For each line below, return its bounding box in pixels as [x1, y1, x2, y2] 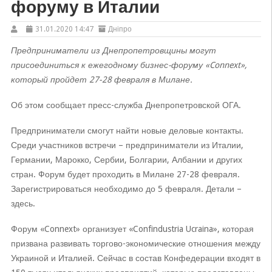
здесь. [10, 199, 35, 208]
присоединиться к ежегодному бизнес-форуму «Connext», [10, 60, 247, 70]
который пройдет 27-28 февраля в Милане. [10, 75, 192, 84]
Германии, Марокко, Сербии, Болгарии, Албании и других [10, 155, 242, 165]
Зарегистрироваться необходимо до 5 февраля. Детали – [10, 184, 242, 194]
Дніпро [107, 25, 132, 33]
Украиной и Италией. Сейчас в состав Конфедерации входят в [10, 253, 260, 263]
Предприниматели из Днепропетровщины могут [10, 46, 216, 55]
